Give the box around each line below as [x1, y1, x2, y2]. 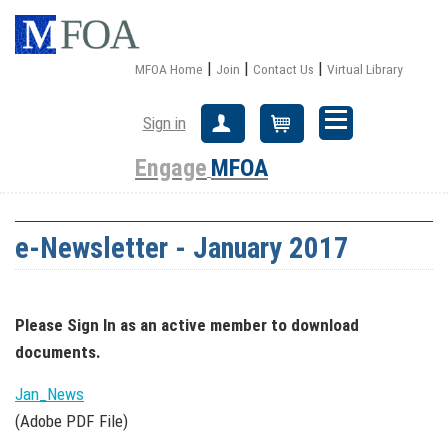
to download [271, 315, 359, 336]
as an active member [116, 315, 271, 336]
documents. [15, 342, 101, 363]
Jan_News [15, 384, 84, 405]
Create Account [233, 116, 338, 137]
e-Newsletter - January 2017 [15, 230, 349, 265]
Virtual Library [327, 61, 403, 77]
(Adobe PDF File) [15, 411, 128, 432]
